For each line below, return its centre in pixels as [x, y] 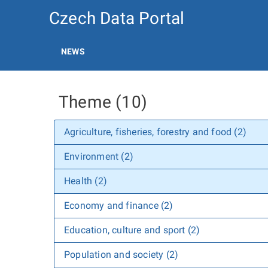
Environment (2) [99, 156]
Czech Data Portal [117, 18]
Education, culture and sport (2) [132, 230]
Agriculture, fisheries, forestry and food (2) [155, 132]
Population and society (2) [121, 255]
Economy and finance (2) [119, 205]
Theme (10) [103, 102]
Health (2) [86, 181]
